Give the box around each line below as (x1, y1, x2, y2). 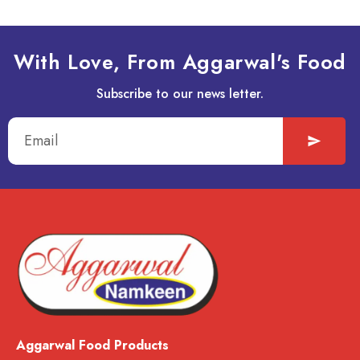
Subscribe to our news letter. (96, 84, 264, 103)
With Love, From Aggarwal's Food (14, 47, 346, 76)
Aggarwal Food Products (16, 336, 169, 355)
